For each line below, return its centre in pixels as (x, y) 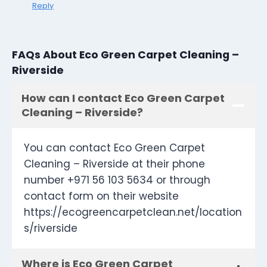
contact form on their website (101, 196)
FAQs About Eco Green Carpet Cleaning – (125, 55)
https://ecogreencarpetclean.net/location (133, 212)
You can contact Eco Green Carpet (114, 148)
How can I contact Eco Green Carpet (123, 98)
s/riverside (51, 229)
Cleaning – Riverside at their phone (114, 164)
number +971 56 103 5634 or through (117, 180)
